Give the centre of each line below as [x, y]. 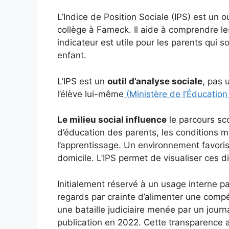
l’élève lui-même [90, 94]
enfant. [72, 55]
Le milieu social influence [112, 120]
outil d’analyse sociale [155, 81]
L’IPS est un [82, 81]
